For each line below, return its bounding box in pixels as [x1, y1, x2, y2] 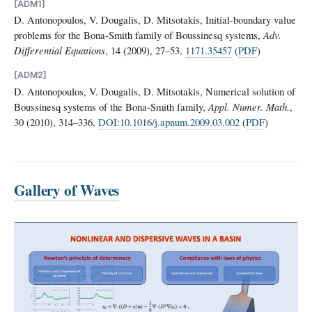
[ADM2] [14, 70, 47, 81]
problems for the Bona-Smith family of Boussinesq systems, [14, 28, 263, 42]
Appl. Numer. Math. [208, 99, 290, 114]
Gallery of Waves [14, 178, 120, 201]
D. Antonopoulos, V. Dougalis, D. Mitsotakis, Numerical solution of [14, 84, 295, 98]
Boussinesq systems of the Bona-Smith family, [14, 99, 208, 114]
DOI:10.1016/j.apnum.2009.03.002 [98, 114, 240, 129]
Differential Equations [14, 43, 105, 58]
